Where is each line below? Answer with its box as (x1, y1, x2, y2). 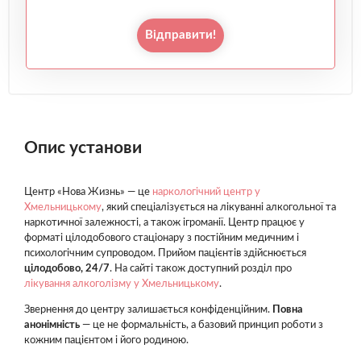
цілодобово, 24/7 (24, 263, 110, 274)
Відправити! (145, 29, 216, 41)
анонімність (24, 320, 80, 330)
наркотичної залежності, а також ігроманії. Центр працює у (24, 218, 305, 228)
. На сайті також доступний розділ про (110, 263, 292, 274)
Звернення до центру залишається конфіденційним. (24, 305, 272, 315)
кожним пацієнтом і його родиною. (24, 335, 189, 346)
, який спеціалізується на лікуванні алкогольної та (102, 202, 336, 213)
